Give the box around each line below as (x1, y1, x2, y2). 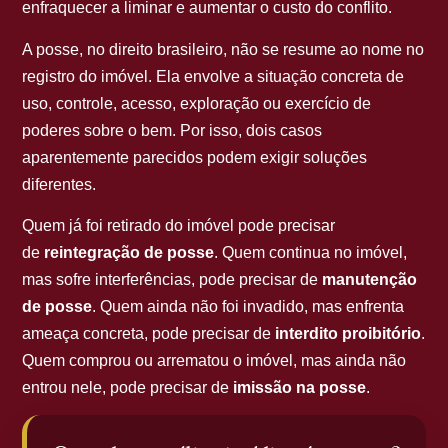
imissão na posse (233, 379, 367, 397)
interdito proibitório (275, 325, 422, 343)
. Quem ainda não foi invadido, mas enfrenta (92, 298, 405, 316)
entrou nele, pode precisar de (22, 379, 234, 397)
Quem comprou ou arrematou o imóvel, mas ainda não (22, 352, 407, 370)
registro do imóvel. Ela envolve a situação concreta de (22, 67, 405, 85)
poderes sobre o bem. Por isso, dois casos (22, 121, 323, 139)
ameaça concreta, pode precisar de (22, 325, 276, 343)
